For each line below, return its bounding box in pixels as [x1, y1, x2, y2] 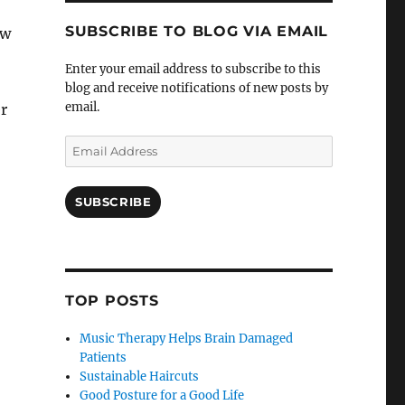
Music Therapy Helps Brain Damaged [80, 331, 294, 347]
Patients [80, 350, 127, 366]
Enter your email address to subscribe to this [64, 61, 321, 78]
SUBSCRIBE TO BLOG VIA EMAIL [64, 23, 329, 41]
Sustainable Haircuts [80, 369, 200, 385]
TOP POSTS [64, 292, 159, 310]
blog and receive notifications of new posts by [64, 80, 328, 97]
